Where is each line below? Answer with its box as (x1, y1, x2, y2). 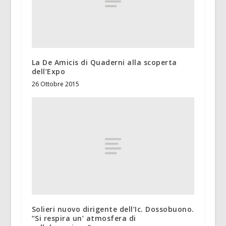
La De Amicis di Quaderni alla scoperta (31, 57, 177, 67)
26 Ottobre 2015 (31, 79, 79, 88)
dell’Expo (31, 66, 66, 76)
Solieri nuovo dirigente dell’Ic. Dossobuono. (31, 204, 194, 214)
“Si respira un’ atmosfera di (31, 213, 136, 223)
